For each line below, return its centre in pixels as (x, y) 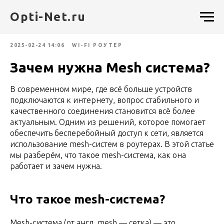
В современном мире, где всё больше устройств (101, 89)
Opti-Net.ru (48, 17)
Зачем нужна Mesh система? (110, 67)
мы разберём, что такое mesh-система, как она (98, 155)
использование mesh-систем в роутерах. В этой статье (112, 144)
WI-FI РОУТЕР (97, 45)
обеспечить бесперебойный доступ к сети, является (107, 133)
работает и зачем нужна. (56, 166)
